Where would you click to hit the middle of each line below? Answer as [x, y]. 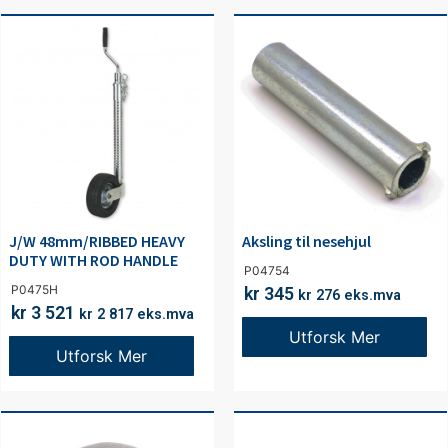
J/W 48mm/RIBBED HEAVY [97, 241]
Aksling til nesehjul [306, 241]
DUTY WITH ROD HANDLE [93, 260]
